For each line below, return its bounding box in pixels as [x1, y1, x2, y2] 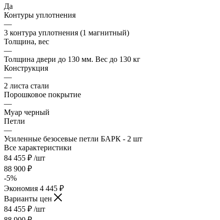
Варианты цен [4, 194, 54, 203]
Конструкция [4, 63, 48, 72]
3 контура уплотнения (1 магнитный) [4, 28, 129, 37]
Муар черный [4, 108, 50, 116]
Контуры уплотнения [4, 10, 76, 19]
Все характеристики [4, 143, 72, 152]
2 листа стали [4, 81, 49, 90]
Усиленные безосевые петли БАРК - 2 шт [4, 134, 142, 143]
